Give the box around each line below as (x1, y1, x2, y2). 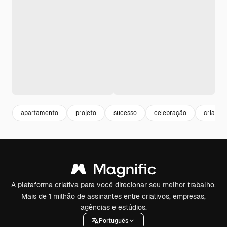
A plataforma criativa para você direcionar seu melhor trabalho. (11, 180, 216, 190)
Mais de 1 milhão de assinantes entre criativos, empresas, (21, 192, 206, 201)
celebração (154, 108, 186, 117)
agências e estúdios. (80, 203, 147, 212)
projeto (75, 108, 96, 117)
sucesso (113, 108, 137, 117)
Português (99, 216, 128, 225)
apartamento (21, 108, 58, 117)
